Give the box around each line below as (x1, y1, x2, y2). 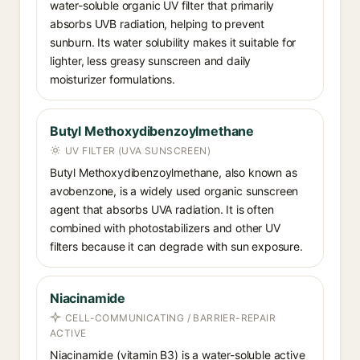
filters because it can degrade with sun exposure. (50, 239, 303, 253)
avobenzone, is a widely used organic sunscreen (50, 184, 299, 198)
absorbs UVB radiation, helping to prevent (50, 17, 265, 31)
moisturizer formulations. (50, 72, 175, 86)
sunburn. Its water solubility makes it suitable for (50, 35, 297, 49)
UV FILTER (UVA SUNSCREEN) (65, 145, 211, 157)
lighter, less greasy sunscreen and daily (50, 54, 252, 67)
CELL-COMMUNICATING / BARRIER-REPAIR (65, 312, 276, 324)
